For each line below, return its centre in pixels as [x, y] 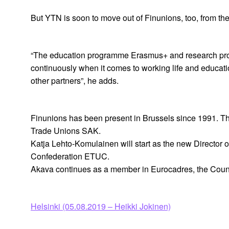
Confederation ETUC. [70, 156]
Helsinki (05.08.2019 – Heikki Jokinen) [101, 207]
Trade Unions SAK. [66, 131]
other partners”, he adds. [75, 81]
